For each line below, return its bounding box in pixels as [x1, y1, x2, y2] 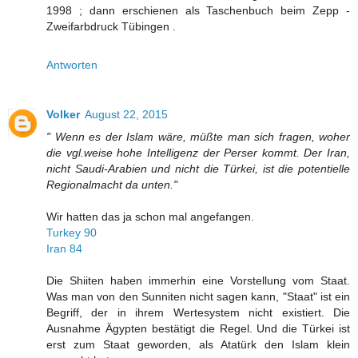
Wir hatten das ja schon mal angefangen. [46, 210, 254, 224]
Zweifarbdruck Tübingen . [46, 20, 176, 34]
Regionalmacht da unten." [46, 178, 177, 192]
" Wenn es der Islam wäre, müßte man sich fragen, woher [46, 130, 350, 144]
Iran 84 [46, 242, 82, 256]
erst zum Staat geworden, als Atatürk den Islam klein [46, 338, 350, 352]
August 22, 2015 [85, 108, 168, 121]
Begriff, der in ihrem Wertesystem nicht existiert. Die [46, 306, 350, 320]
